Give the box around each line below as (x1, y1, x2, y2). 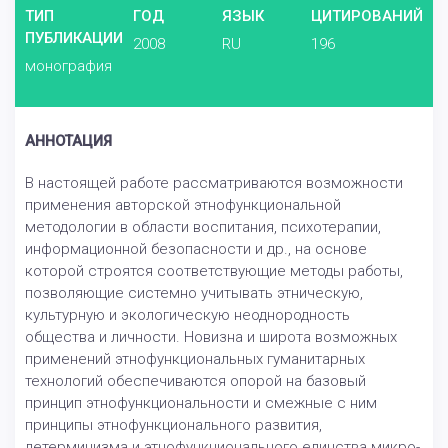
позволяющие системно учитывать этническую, (25, 284, 363, 303)
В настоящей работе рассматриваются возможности (25, 174, 403, 193)
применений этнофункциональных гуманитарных (25, 350, 365, 369)
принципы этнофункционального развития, (25, 416, 322, 435)
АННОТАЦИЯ (25, 133, 112, 151)
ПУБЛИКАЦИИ (25, 29, 123, 48)
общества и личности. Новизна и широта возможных (25, 328, 397, 347)
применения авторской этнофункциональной (25, 196, 341, 215)
